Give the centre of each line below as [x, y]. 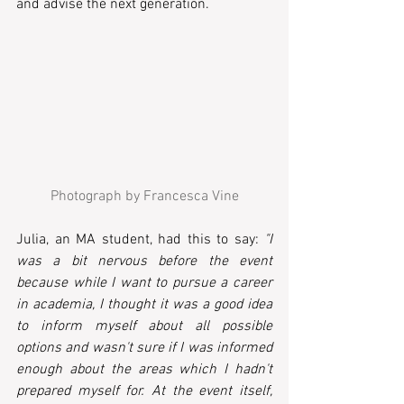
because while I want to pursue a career [144, 284]
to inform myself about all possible [144, 327]
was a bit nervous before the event [144, 262]
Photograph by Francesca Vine [144, 197]
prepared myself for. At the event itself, [144, 392]
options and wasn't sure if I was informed [144, 349]
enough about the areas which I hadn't [144, 370]
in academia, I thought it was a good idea [144, 305]
